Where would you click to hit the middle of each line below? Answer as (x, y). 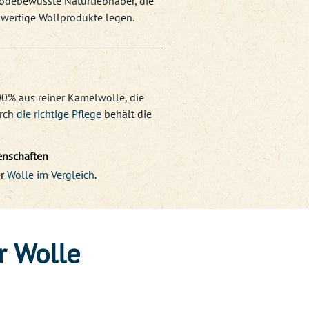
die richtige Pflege (59, 114)
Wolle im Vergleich (51, 175)
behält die (127, 114)
